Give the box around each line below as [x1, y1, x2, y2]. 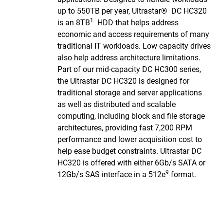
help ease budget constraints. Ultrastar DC [57, 146, 201, 156]
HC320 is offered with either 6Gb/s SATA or [57, 158, 205, 167]
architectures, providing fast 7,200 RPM [57, 123, 192, 132]
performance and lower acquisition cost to [57, 135, 202, 144]
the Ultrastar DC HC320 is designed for [57, 76, 189, 86]
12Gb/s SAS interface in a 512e [57, 170, 165, 179]
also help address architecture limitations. [57, 53, 200, 62]
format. [169, 170, 196, 179]
